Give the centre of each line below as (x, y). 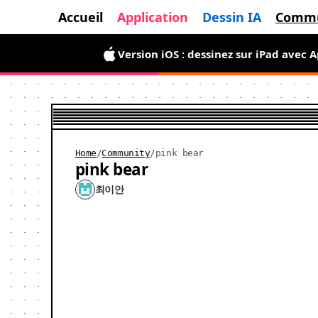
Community (126, 153)
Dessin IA (232, 17)
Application (153, 17)
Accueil (81, 17)
